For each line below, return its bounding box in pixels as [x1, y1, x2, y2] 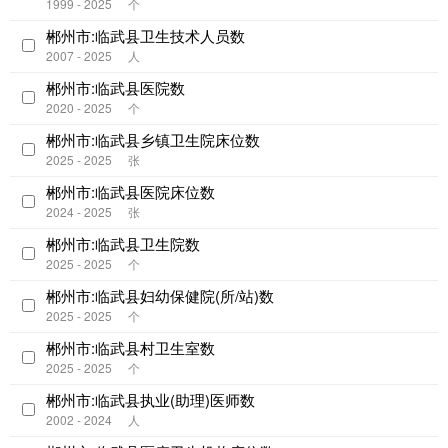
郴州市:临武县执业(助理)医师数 [46, 389, 255, 411]
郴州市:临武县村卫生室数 [46, 337, 215, 359]
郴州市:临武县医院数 [46, 77, 185, 99]
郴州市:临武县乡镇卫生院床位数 [46, 129, 260, 151]
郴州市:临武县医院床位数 [46, 181, 215, 203]
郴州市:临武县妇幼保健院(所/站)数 [46, 285, 274, 307]
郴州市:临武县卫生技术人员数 [46, 25, 245, 47]
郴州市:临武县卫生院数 [46, 233, 200, 255]
